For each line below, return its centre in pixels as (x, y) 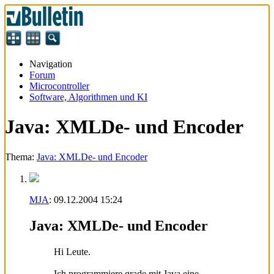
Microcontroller (59, 86)
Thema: (21, 157)
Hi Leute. (72, 251)
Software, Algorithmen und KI (88, 97)
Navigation (51, 64)
